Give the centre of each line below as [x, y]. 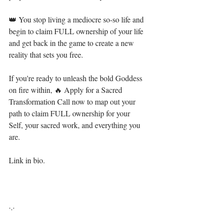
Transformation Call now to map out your [73, 101]
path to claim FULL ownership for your [70, 113]
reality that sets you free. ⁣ [48, 55]
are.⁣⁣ [14, 137]
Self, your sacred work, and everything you [76, 125]
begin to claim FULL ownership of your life [77, 31]
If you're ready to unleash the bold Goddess [77, 78]
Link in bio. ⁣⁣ [28, 160]
